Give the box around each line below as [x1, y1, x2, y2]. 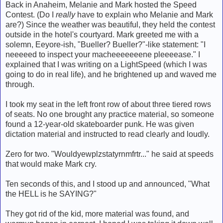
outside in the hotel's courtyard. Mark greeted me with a [5, 30, 199, 39]
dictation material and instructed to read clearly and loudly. [5, 129, 210, 138]
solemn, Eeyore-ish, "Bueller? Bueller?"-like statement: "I [5, 40, 206, 49]
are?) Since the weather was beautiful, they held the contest [5, 20, 215, 29]
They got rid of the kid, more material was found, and [5, 209, 189, 218]
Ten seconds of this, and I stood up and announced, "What [5, 179, 210, 188]
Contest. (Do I [5, 10, 56, 19]
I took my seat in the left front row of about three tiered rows [5, 100, 211, 109]
